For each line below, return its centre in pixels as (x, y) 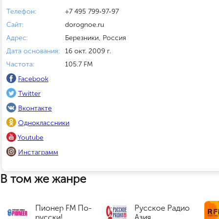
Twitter (29, 94)
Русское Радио (162, 208)
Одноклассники (44, 123)
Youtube (31, 138)
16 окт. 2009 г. (88, 51)
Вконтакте (35, 109)
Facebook (33, 79)
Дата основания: (33, 51)
